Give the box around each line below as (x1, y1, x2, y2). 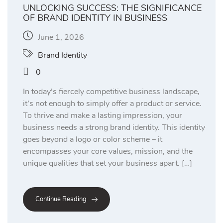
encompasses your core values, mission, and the (23, 146, 193, 157)
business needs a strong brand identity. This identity (23, 122, 205, 133)
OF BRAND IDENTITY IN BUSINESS (23, 12, 167, 24)
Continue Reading (35, 195, 87, 204)
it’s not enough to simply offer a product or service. (23, 98, 202, 110)
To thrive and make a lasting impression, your (23, 110, 182, 121)
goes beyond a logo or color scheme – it (23, 134, 162, 145)
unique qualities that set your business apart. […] (23, 158, 192, 169)
